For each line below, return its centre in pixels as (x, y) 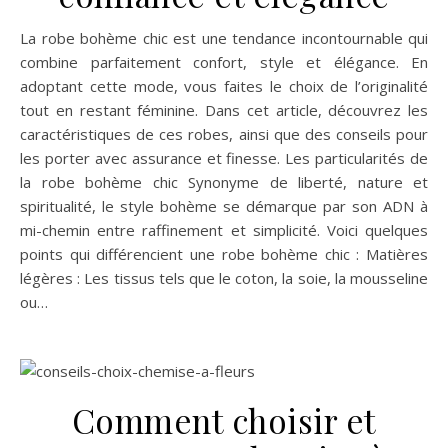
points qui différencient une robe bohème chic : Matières (224, 254)
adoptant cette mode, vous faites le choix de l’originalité (224, 86)
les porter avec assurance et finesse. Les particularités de (224, 158)
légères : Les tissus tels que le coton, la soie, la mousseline (224, 278)
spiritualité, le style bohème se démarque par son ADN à (224, 206)
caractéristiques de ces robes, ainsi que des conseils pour (224, 134)
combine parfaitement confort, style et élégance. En (224, 62)
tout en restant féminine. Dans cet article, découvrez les (224, 110)
